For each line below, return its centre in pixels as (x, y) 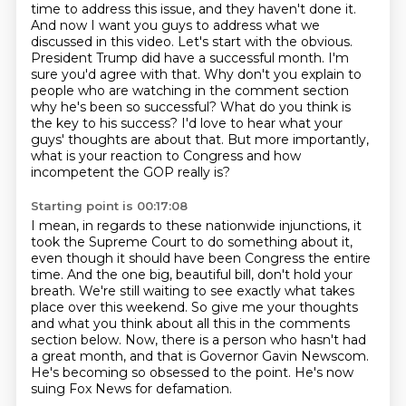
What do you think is (285, 107)
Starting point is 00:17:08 (109, 206)
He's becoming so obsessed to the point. (162, 372)
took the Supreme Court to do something (165, 242)
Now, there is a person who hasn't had (245, 340)
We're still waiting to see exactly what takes (216, 291)
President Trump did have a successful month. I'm (189, 58)
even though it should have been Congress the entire (200, 258)
